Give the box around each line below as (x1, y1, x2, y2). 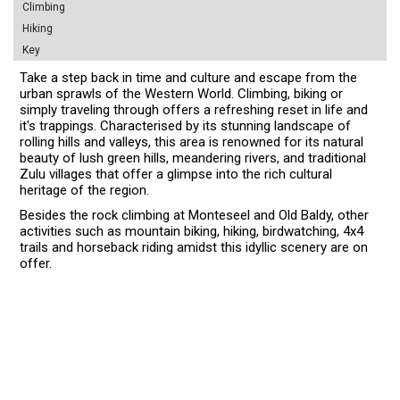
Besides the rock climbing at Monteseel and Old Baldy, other (20, 206, 370, 223)
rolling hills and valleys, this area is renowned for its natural (20, 133, 364, 150)
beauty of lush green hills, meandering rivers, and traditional (20, 149, 367, 166)
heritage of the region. (20, 181, 150, 198)
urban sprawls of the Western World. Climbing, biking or (20, 85, 344, 102)
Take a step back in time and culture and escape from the (20, 69, 358, 86)
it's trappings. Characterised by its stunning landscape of (20, 117, 352, 134)
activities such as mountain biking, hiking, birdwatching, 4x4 (20, 222, 364, 239)
